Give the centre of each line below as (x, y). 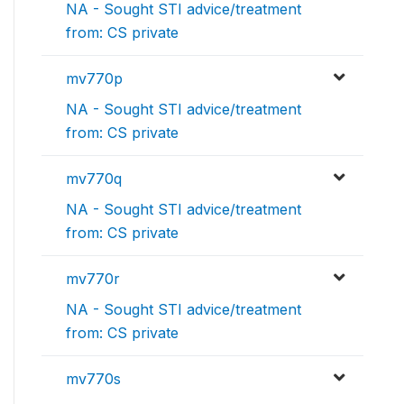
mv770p (94, 78)
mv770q (94, 178)
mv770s (93, 378)
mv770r (93, 278)
